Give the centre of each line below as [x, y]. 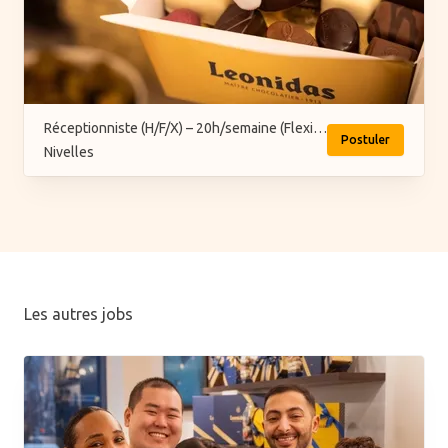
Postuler [365, 139]
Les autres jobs [78, 314]
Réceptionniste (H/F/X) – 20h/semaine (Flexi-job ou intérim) [320, 128]
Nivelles [69, 152]
